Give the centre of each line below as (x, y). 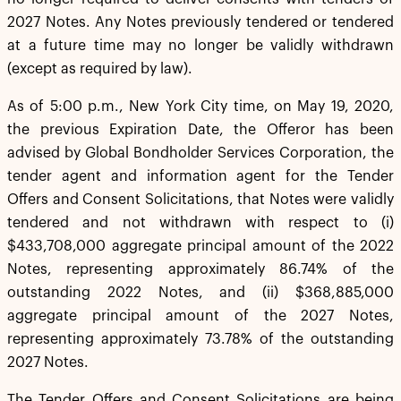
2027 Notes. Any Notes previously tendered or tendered (200, 22)
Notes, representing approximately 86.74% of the (200, 269)
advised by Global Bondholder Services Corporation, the (200, 153)
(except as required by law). (100, 69)
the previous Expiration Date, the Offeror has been (200, 130)
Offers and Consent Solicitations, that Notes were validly (200, 200)
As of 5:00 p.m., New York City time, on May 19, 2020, (200, 107)
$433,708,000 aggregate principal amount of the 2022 (200, 246)
